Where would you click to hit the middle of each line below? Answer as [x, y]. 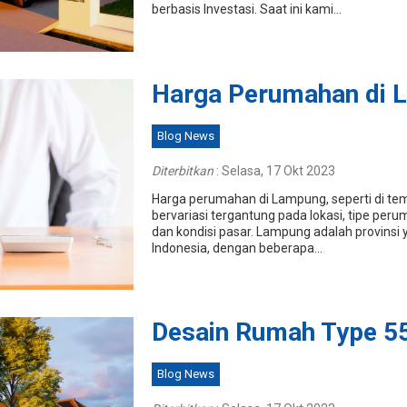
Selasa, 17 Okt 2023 [278, 170]
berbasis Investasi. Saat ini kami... [246, 10]
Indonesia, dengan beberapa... [237, 248]
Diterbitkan [182, 170]
